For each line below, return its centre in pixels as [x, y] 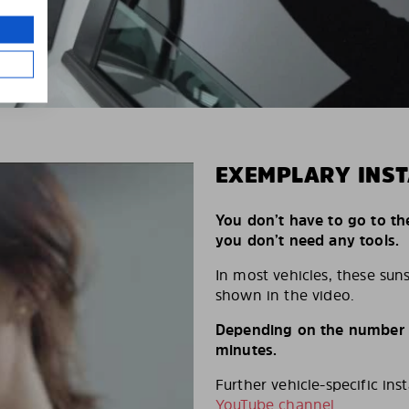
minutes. [246, 349]
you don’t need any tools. [308, 240]
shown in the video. [285, 294]
